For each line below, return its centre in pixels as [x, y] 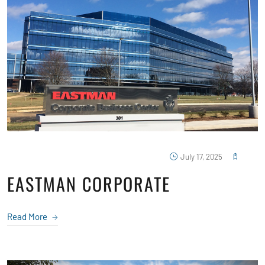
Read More [28, 216]
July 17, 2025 [201, 157]
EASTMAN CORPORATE [89, 184]
